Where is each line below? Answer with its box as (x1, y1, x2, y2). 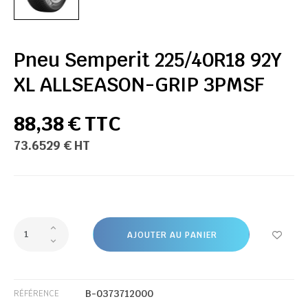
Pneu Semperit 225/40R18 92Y (14, 47, 282, 72)
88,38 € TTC (14, 110, 121, 136)
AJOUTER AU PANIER (126, 229, 217, 241)
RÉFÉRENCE (14, 287, 59, 299)
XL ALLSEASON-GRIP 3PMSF (14, 71, 265, 97)
